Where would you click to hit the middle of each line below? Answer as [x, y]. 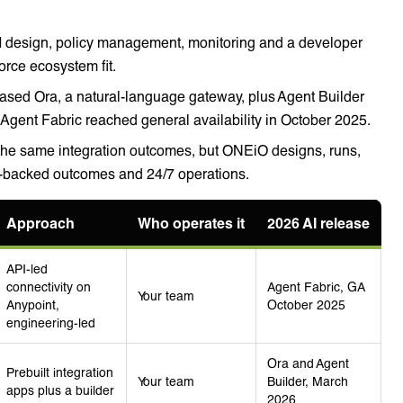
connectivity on [49, 286]
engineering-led [51, 322]
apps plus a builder [60, 390]
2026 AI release [318, 222]
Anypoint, [33, 304]
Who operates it [191, 222]
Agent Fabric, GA [316, 286]
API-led [27, 268]
